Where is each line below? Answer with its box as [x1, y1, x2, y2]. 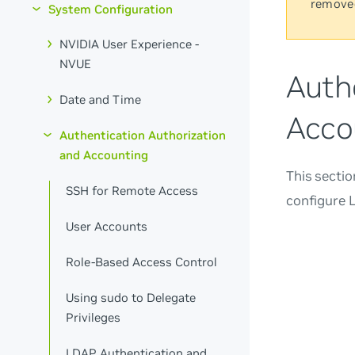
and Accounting [59, 147, 149, 163]
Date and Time [59, 92, 142, 108]
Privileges [66, 309, 121, 325]
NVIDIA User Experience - [59, 36, 200, 52]
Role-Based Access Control [66, 254, 218, 269]
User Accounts [66, 218, 148, 234]
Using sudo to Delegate [66, 289, 197, 305]
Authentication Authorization [59, 128, 227, 143]
